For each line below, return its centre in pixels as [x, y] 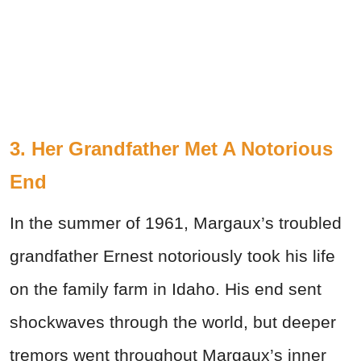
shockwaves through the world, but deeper [173, 322]
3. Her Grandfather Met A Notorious [171, 149]
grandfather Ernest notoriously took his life [172, 256]
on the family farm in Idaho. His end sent [166, 289]
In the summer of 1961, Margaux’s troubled [176, 223]
